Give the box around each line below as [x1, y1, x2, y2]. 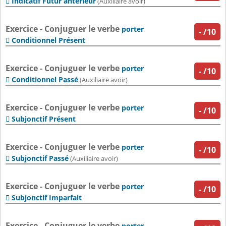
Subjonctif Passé [12, 153, 69, 163]
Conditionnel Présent [12, 35, 85, 45]
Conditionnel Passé [12, 75, 78, 85]
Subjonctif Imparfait [12, 193, 82, 203]
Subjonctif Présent [12, 114, 76, 124]
